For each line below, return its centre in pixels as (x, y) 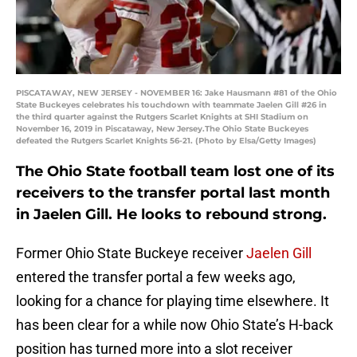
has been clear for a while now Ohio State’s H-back (175, 325)
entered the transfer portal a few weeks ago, (156, 277)
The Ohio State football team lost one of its (175, 172)
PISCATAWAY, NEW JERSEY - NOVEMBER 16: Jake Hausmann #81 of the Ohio (177, 93)
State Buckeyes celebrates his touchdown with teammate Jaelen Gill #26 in (171, 105)
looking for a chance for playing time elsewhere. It (173, 301)
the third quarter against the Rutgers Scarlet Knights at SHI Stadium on (162, 117)
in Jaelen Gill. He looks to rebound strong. (171, 215)
